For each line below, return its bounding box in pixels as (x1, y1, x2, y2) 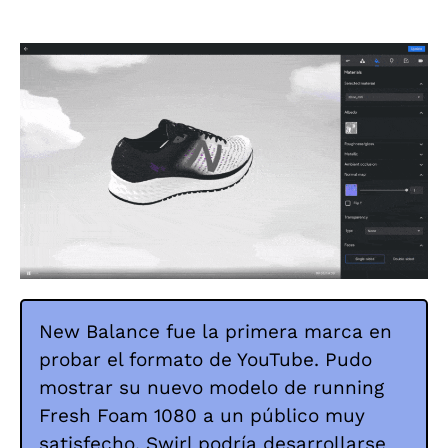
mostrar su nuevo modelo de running (39, 375, 384, 399)
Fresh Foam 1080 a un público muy (39, 403, 365, 427)
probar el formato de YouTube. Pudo (39, 347, 372, 371)
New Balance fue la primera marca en (39, 319, 392, 343)
